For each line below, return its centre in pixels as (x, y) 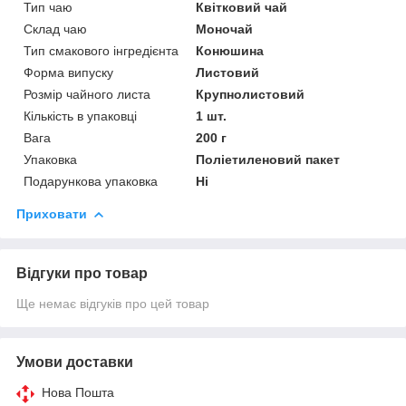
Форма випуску (68, 72)
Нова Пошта (78, 392)
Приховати (52, 213)
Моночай (225, 29)
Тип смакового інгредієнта (101, 50)
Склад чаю (55, 29)
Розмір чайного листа (87, 94)
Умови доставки (75, 362)
